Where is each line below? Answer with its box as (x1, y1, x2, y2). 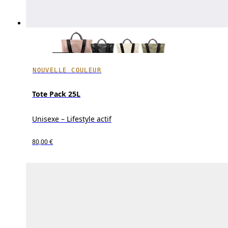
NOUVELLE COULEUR (33, 67, 102, 74)
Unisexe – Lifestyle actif (32, 114, 112, 124)
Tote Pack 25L (32, 89, 81, 99)
